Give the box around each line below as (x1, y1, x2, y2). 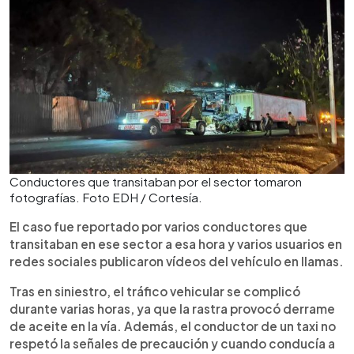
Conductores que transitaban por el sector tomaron (9, 174, 302, 189)
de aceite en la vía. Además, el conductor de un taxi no (9, 318, 336, 333)
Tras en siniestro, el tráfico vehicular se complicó (9, 284, 300, 299)
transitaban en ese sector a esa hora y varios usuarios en (9, 236, 342, 251)
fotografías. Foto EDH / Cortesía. (9, 190, 202, 205)
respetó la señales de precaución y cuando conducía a (9, 336, 335, 351)
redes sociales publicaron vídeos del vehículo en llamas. (9, 254, 344, 269)
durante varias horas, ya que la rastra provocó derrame (9, 301, 335, 316)
